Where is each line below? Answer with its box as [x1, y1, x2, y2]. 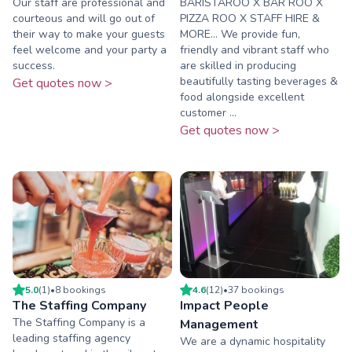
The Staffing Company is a [13, 314, 145, 330]
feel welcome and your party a [13, 42, 167, 58]
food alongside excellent [180, 90, 304, 105]
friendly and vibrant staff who [180, 42, 329, 58]
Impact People [180, 296, 269, 314]
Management [180, 315, 258, 333]
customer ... [180, 105, 236, 121]
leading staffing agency [13, 330, 130, 346]
